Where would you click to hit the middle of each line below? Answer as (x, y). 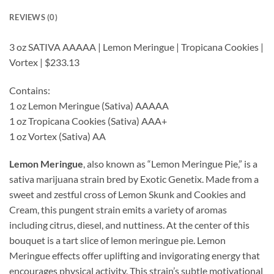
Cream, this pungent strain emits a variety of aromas (118, 210)
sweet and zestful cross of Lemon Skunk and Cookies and (128, 194)
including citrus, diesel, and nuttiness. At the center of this (129, 225)
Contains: (30, 90)
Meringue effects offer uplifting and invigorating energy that (135, 256)
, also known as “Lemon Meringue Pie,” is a (170, 164)
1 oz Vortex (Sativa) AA (57, 136)
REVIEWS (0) (33, 17)
